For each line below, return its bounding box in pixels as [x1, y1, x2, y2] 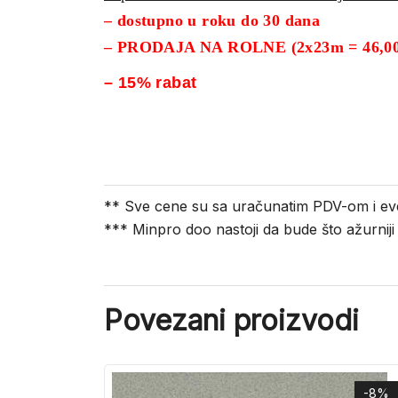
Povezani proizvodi [104, 303, 359, 338]
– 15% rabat [104, 74, 197, 92]
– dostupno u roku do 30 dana [104, 12, 321, 30]
